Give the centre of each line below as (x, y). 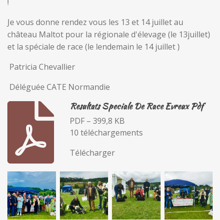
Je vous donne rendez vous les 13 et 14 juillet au (95, 22)
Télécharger (92, 152)
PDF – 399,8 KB (97, 121)
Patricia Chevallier (41, 67)
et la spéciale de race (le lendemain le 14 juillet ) (96, 47)
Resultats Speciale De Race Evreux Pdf (136, 106)
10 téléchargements (106, 133)
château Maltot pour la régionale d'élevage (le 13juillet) (110, 35)
